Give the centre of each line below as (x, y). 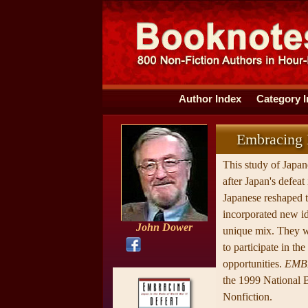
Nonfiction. (247, 297)
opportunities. (253, 264)
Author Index (210, 99)
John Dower (164, 227)
